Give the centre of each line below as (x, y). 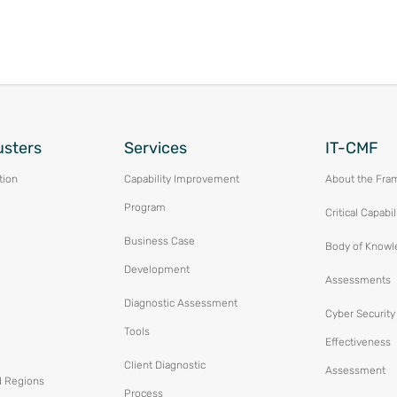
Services (156, 148)
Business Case (160, 241)
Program (145, 208)
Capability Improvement (182, 179)
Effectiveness (358, 343)
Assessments (358, 280)
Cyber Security (360, 314)
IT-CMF (351, 148)
